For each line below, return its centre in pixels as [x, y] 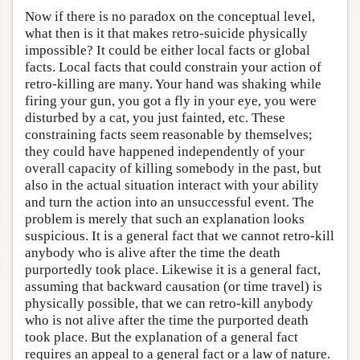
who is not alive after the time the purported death [167, 320]
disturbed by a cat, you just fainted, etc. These [155, 117]
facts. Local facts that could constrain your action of [173, 67]
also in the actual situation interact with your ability [172, 185]
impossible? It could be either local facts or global [168, 50]
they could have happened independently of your [165, 151]
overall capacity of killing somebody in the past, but [173, 168]
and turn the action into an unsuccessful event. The [170, 202]
